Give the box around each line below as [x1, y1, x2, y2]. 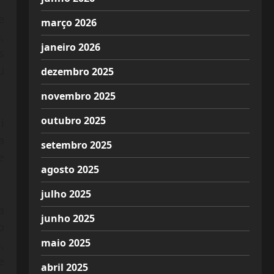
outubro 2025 [40, 114, 106, 127]
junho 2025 [40, 212, 95, 225]
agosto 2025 [40, 163, 99, 176]
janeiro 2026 [40, 40, 100, 54]
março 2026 [40, 16, 97, 29]
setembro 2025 [40, 138, 112, 152]
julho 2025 [40, 187, 91, 201]
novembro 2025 [40, 89, 116, 103]
